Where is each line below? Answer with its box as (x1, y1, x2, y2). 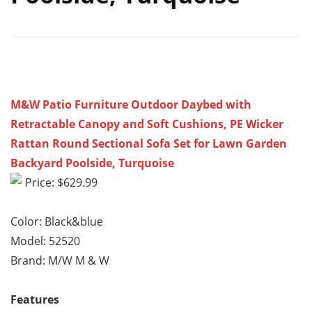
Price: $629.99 (25, 175, 97, 191)
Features (10, 292, 59, 308)
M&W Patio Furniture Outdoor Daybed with (10, 97, 251, 113)
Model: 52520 (10, 233, 80, 249)
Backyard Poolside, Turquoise (10, 155, 174, 171)
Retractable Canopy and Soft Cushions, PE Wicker (10, 116, 283, 132)
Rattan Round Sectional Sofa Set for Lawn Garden (10, 136, 287, 152)
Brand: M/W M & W (10, 253, 109, 269)
